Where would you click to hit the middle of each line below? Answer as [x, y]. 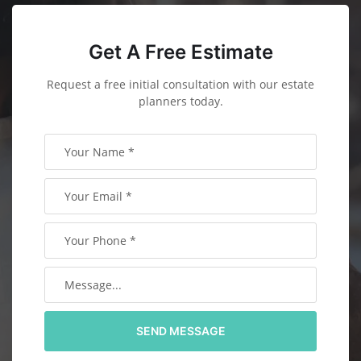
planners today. [180, 101]
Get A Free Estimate [180, 52]
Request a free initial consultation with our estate [180, 84]
